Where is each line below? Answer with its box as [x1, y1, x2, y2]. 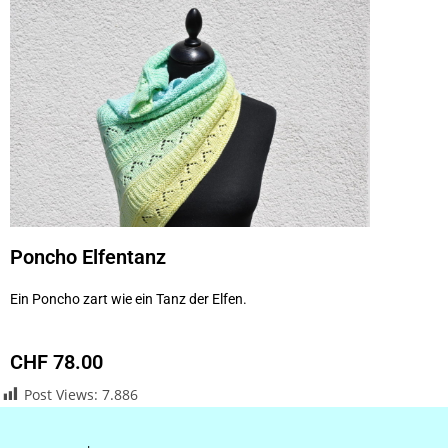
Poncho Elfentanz [10, 244, 166, 269]
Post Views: [24, 384, 98, 404]
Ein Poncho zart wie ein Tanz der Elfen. [10, 290, 247, 307]
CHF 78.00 [10, 349, 103, 374]
